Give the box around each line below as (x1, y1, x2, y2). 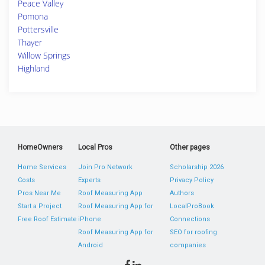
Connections (169, 215, 210, 223)
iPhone (78, 215, 102, 223)
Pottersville (18, 24, 59, 35)
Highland (18, 63, 50, 74)
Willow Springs (18, 50, 70, 61)
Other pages (169, 143, 210, 151)
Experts (78, 176, 101, 184)
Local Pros (78, 143, 113, 151)
